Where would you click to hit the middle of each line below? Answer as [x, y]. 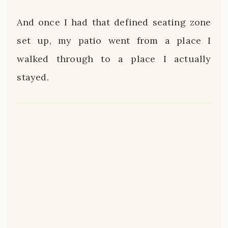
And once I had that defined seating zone [114, 22]
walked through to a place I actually [114, 59]
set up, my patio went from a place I [114, 40]
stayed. [33, 77]
